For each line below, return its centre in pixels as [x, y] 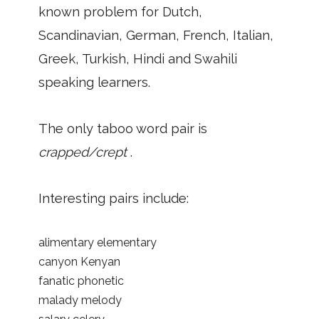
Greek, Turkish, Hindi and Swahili [138, 58]
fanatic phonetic [81, 281]
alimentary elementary [98, 242]
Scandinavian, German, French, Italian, [156, 35]
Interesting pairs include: [114, 198]
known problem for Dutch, [120, 11]
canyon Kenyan [79, 261]
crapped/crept [84, 152]
